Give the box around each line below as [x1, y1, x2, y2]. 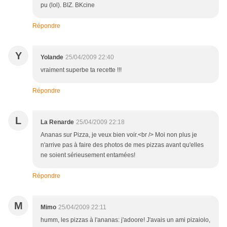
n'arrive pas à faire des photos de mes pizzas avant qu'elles [41, 141, 204, 149]
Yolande [41, 54, 63, 61]
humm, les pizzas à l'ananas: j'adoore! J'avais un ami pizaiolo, [41, 216, 210, 224]
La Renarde [41, 119, 74, 126]
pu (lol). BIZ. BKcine [41, 2, 95, 9]
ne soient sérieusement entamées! [41, 152, 135, 159]
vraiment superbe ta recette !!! [41, 66, 122, 74]
